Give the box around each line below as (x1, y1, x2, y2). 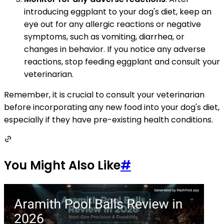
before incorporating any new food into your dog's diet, (4, 101, 219, 113)
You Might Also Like (4, 157, 120, 174)
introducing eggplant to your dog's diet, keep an (24, 6, 211, 18)
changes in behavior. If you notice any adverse (24, 43, 205, 55)
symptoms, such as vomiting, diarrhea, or (24, 31, 184, 43)
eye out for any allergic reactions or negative (24, 18, 201, 30)
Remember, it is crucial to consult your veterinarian (4, 89, 204, 101)
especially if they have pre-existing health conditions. (4, 114, 213, 126)
